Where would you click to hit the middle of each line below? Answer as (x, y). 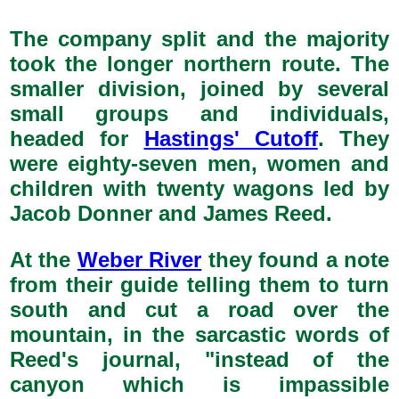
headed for (77, 138)
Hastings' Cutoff (231, 138)
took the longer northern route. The (199, 64)
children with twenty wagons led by (199, 188)
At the (44, 260)
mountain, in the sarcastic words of (199, 334)
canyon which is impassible (199, 384)
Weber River (139, 260)
